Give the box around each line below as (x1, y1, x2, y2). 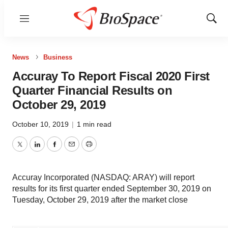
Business (43, 53, 72, 61)
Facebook (53, 146, 90, 155)
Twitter (19, 146, 43, 155)
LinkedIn (36, 146, 68, 155)
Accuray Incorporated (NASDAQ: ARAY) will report (12, 173, 194, 182)
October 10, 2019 (12, 120, 71, 128)
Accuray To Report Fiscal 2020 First (12, 69, 210, 83)
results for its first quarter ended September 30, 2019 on (12, 184, 211, 193)
